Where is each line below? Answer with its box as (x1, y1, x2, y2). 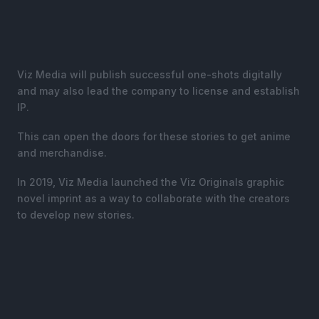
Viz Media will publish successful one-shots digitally (17, 68, 282, 80)
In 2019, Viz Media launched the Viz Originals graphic (17, 175, 284, 188)
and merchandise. (17, 146, 107, 159)
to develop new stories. (17, 208, 135, 221)
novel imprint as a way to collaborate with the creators (17, 192, 290, 204)
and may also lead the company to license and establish (17, 84, 300, 97)
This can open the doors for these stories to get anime (17, 130, 291, 142)
